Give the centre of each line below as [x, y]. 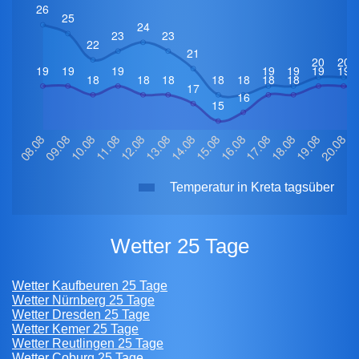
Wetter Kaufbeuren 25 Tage [90, 285]
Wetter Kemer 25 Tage [75, 329]
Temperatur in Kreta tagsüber [252, 187]
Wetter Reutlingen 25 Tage [88, 343]
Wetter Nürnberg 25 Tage [83, 300]
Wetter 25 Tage [190, 246]
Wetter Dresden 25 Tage [81, 314]
